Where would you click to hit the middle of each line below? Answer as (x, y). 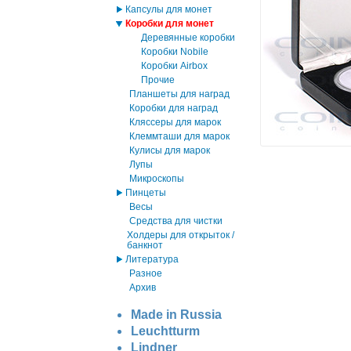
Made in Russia (176, 315)
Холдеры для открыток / (181, 235)
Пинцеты (146, 193)
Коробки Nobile (175, 52)
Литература (152, 259)
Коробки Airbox (174, 66)
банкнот (145, 245)
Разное (146, 273)
